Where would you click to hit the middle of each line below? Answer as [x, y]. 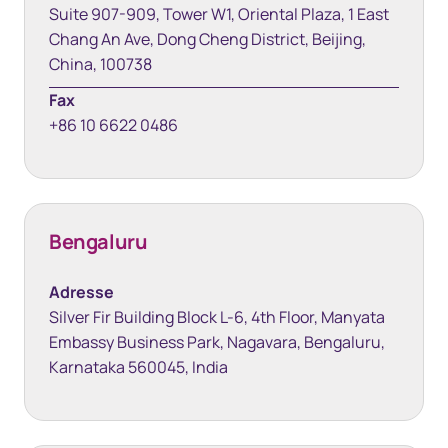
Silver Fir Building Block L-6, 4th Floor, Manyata [217, 317]
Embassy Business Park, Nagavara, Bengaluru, [217, 342]
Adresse [81, 292]
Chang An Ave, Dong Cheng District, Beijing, [207, 39]
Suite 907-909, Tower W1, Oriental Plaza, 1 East [219, 14]
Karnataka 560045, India [138, 367]
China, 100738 [100, 64]
